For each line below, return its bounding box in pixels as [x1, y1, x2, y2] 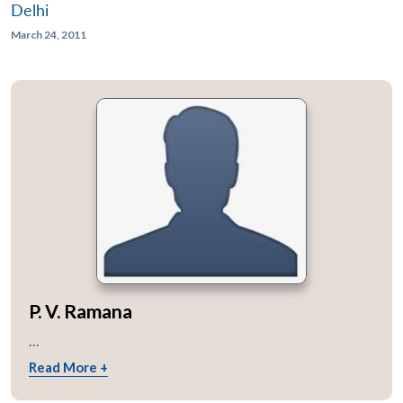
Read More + [29, 359, 108, 376]
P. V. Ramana [29, 299, 132, 322]
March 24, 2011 [11, 27, 86, 41]
